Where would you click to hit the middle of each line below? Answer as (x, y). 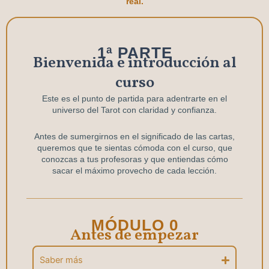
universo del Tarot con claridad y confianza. (134, 110)
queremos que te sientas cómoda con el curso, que (134, 147)
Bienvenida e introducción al (134, 63)
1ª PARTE (134, 53)
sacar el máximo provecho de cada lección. (134, 170)
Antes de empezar (134, 236)
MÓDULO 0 (134, 225)
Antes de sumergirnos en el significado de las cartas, (134, 136)
